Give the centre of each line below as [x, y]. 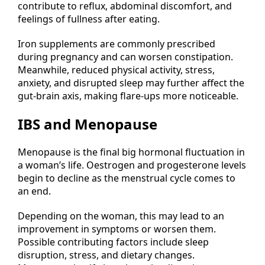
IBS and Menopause [88, 124]
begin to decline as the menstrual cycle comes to [127, 178]
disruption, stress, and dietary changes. [106, 255]
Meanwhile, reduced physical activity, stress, [116, 70]
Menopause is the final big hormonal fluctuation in [131, 152]
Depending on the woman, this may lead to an [121, 216]
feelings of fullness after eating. [89, 19]
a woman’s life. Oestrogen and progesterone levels [132, 165]
